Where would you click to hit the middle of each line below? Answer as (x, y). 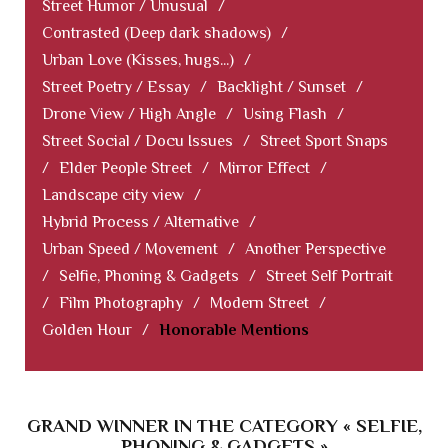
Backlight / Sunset (281, 87)
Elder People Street (125, 168)
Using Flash (285, 114)
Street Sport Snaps (324, 141)
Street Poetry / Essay (116, 87)
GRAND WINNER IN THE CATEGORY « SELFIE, (224, 426)
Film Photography (121, 303)
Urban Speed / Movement (130, 249)
